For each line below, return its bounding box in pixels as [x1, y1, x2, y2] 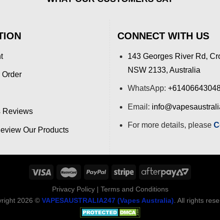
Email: [127, 102, 152, 111]
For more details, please [127, 121, 214, 130]
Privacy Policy [52, 185, 95, 193]
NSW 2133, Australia [127, 65, 200, 74]
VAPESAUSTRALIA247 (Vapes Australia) [41, 196, 174, 204]
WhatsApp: [127, 84, 168, 93]
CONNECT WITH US [117, 30, 209, 41]
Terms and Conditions [100, 185, 168, 193]
